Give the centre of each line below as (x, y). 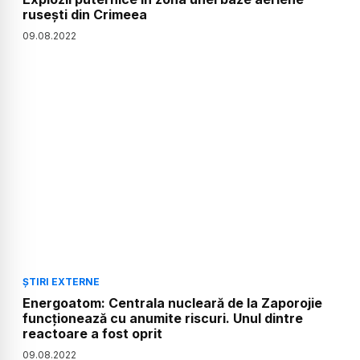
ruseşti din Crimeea (85, 14)
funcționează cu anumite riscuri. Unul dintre (163, 319)
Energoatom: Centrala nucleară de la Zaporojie (172, 303)
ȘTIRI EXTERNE (61, 282)
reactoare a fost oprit (92, 334)
